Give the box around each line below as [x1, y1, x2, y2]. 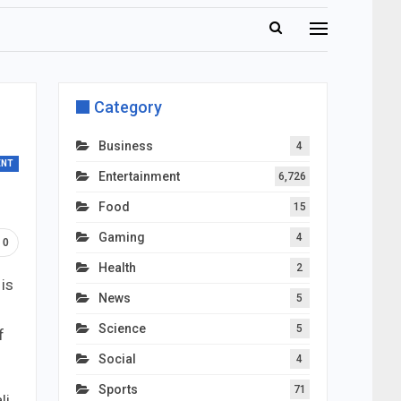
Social [98, 352, 136, 366]
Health [98, 260, 136, 275]
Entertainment [98, 169, 180, 183]
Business [98, 139, 153, 153]
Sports [98, 382, 138, 397]
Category [93, 98, 162, 116]
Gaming [98, 230, 145, 244]
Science [98, 321, 146, 336]
